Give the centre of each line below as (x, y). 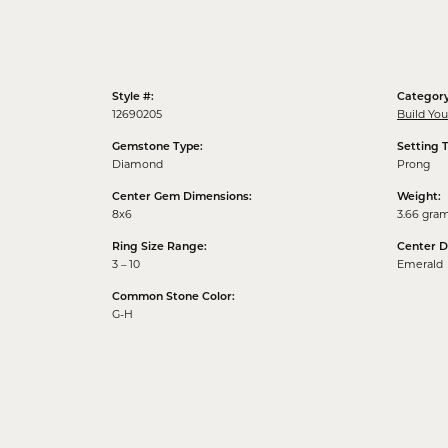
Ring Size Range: (159, 248)
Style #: (133, 98)
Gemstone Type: (157, 148)
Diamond (137, 164)
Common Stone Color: (173, 298)
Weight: (419, 198)
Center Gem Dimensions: (182, 198)
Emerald (420, 264)
